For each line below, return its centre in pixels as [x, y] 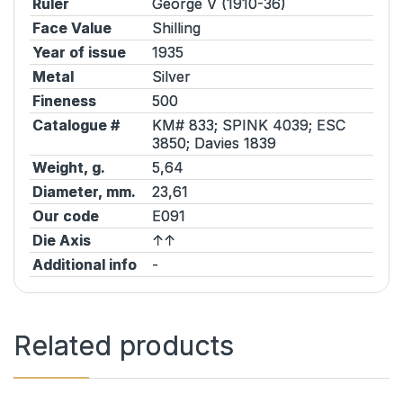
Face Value [72, 27]
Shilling [177, 27]
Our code [66, 215]
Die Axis [62, 240]
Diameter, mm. [85, 191]
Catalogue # [76, 125]
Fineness [65, 100]
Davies [217, 143]
